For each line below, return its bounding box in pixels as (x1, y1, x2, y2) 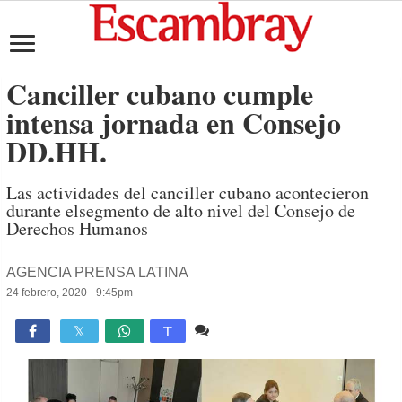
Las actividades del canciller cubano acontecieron (6, 180, 370, 205)
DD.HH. (6, 130, 108, 172)
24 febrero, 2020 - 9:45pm (6, 286, 134, 299)
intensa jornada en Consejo (6, 101, 342, 144)
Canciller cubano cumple (6, 73, 314, 115)
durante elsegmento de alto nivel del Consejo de (6, 198, 356, 223)
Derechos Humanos (6, 216, 149, 240)
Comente (214, 322, 273, 337)
